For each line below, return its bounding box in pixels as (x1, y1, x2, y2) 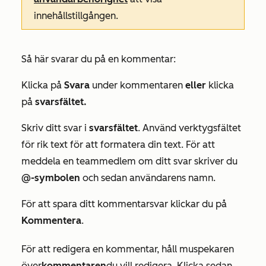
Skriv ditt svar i (21, 122, 89, 134)
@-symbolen (21, 172, 80, 184)
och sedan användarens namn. (80, 172, 216, 184)
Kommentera (21, 215, 81, 227)
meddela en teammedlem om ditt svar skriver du (21, 156, 237, 167)
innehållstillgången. (34, 10, 118, 22)
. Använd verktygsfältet (138, 122, 241, 134)
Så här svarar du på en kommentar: (21, 53, 176, 65)
